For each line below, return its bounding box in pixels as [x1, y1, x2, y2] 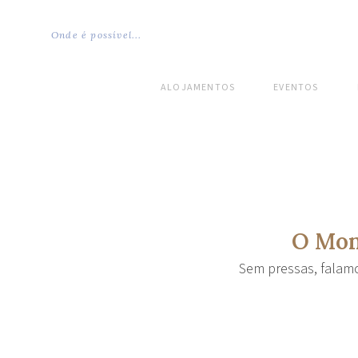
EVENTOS [273, 81, 319, 94]
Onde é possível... [51, 29, 142, 41]
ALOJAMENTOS [161, 81, 236, 94]
